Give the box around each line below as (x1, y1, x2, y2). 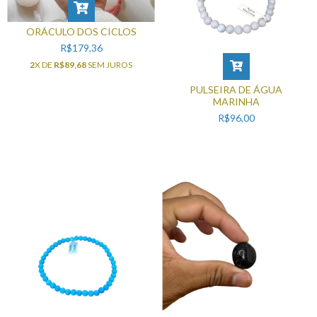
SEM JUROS (86, 59, 132, 71)
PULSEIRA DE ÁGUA (190, 83, 282, 96)
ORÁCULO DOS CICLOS (25, 25, 137, 38)
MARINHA (212, 96, 260, 108)
